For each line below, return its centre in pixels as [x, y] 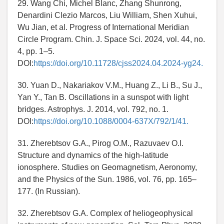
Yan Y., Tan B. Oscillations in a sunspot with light [103, 97]
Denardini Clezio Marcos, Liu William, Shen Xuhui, [107, 15]
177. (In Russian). [49, 191]
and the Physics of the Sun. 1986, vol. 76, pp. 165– [107, 179]
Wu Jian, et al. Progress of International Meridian [103, 27]
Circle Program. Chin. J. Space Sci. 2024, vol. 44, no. [111, 39]
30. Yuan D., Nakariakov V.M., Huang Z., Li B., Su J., [110, 85]
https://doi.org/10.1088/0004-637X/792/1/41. [111, 121]
